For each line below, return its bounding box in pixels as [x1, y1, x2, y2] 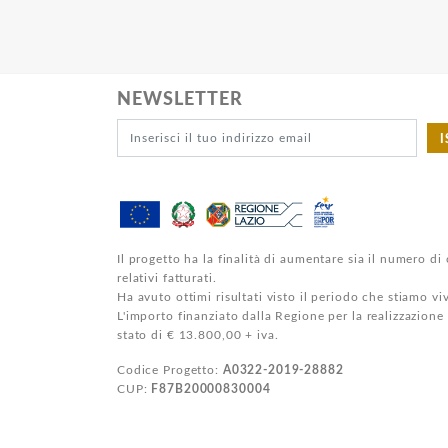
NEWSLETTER [117, 91, 243, 110]
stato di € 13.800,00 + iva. [117, 329, 279, 342]
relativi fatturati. [117, 272, 217, 285]
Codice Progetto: [117, 364, 223, 377]
